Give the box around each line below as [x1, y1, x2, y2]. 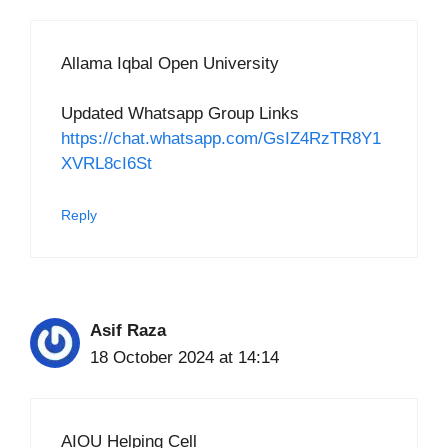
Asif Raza [90, 320, 166, 340]
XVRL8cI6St [61, 154, 152, 174]
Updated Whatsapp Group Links [61, 104, 299, 124]
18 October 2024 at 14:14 [90, 347, 279, 367]
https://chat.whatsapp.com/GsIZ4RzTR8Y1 [61, 129, 381, 149]
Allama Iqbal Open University [61, 53, 279, 73]
